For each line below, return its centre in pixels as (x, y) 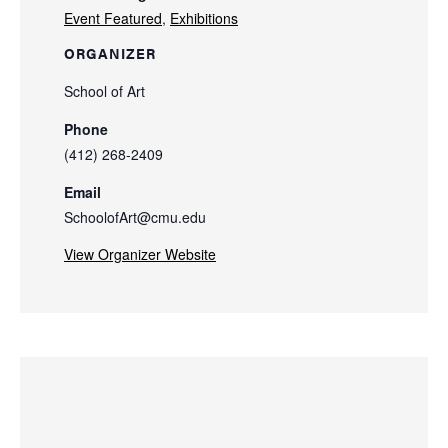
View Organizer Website (140, 254)
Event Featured (113, 18)
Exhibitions (204, 18)
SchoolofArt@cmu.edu (135, 217)
